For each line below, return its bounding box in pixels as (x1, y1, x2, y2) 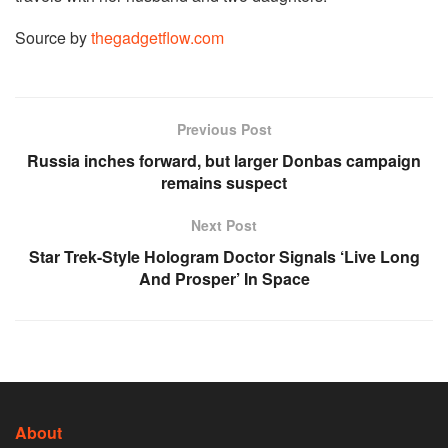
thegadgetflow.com (91, 26, 224, 50)
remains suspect (161, 171, 287, 195)
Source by (15, 26, 91, 50)
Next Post (191, 215, 257, 236)
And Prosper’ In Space (138, 267, 310, 291)
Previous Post (176, 119, 272, 140)
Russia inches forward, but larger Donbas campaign (27, 149, 421, 173)
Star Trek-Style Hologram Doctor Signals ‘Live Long (28, 245, 420, 269)
